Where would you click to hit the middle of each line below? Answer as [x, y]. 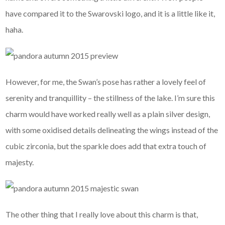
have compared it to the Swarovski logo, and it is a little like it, [110, 13]
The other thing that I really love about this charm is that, [102, 214]
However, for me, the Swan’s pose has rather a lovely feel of [106, 81]
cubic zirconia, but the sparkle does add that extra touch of [106, 146]
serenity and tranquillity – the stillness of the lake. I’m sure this [110, 97]
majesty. [20, 162]
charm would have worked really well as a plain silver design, [108, 114]
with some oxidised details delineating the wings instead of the [112, 130]
